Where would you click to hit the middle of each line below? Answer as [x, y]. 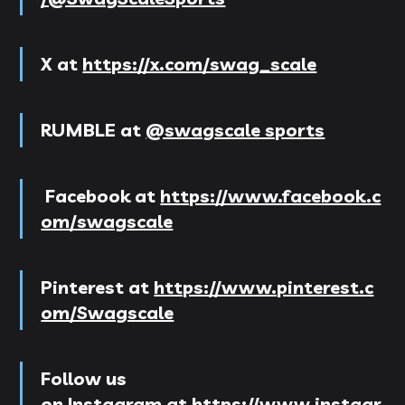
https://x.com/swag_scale [200, 63]
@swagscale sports [235, 129]
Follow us [84, 378]
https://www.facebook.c [271, 195]
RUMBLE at [94, 129]
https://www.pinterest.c [264, 287]
